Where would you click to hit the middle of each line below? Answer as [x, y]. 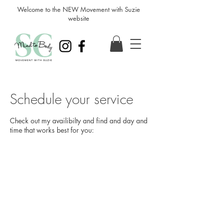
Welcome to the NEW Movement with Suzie [78, 9]
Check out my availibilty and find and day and [79, 121]
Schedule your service [72, 99]
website [78, 18]
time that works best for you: [52, 130]
